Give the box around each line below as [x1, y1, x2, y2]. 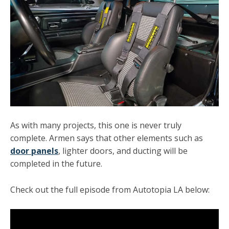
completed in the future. [10, 158, 102, 170]
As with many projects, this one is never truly [10, 120, 181, 131]
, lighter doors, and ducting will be [58, 145, 188, 157]
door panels [10, 145, 58, 157]
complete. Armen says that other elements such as [10, 132, 203, 144]
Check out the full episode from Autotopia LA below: [10, 184, 210, 195]
